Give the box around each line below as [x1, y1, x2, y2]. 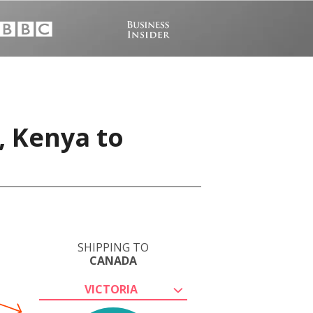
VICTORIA [85, 282, 138, 297]
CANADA [89, 253, 137, 268]
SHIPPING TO [78, 240, 149, 255]
